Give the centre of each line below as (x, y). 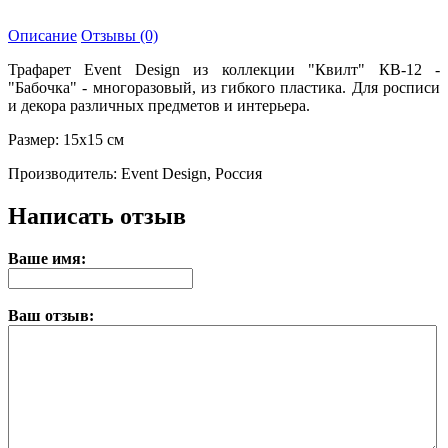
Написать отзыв (97, 216)
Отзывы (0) (119, 36)
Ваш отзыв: (51, 316)
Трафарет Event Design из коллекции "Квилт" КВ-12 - (224, 70)
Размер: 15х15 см (66, 140)
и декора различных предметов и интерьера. (159, 106)
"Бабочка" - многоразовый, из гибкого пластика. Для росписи (224, 88)
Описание (42, 36)
